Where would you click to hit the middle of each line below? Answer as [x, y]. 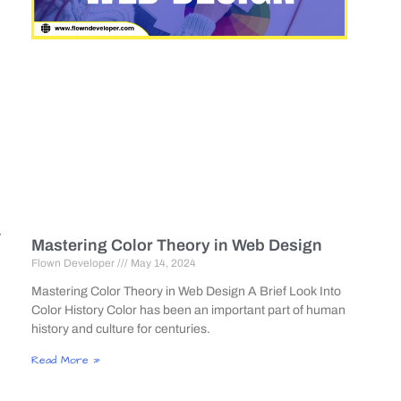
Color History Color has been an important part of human [188, 310]
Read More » [65, 360]
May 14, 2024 [162, 263]
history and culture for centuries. [120, 328]
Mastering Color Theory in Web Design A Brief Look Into [186, 291]
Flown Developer [74, 263]
